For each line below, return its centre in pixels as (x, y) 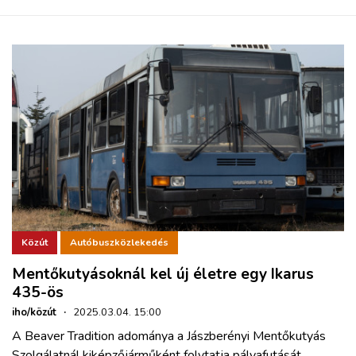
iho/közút (34, 312)
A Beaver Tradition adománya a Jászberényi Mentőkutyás (169, 336)
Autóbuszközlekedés (119, 243)
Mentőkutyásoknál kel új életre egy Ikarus (163, 274)
